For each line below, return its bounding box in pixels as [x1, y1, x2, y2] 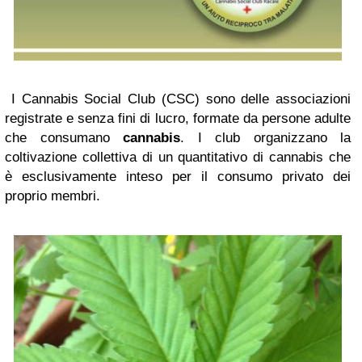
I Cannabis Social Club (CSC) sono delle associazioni [11, 91, 351, 107]
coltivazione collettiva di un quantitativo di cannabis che [5, 149, 351, 166]
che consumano [5, 130, 123, 146]
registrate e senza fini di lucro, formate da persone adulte [5, 111, 351, 127]
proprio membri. [5, 188, 100, 204]
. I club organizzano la [180, 130, 351, 146]
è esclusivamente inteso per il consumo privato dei [5, 169, 351, 185]
